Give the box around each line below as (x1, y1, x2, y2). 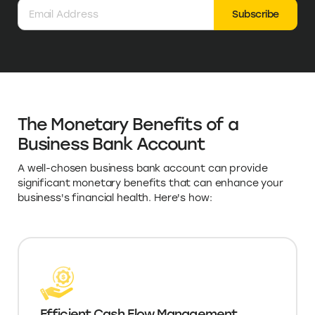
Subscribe (232, 8, 279, 21)
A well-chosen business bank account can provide (18, 162, 268, 175)
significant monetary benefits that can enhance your (18, 177, 283, 190)
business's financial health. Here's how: (18, 192, 212, 205)
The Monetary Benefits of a (18, 114, 238, 135)
